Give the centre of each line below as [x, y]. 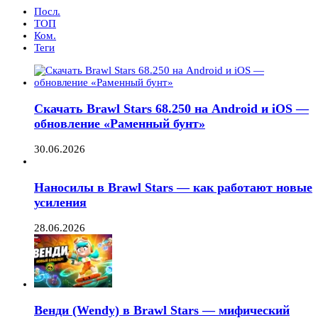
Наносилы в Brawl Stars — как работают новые [173, 187]
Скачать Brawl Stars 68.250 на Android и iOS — [171, 108]
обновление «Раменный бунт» [120, 123]
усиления [60, 202]
